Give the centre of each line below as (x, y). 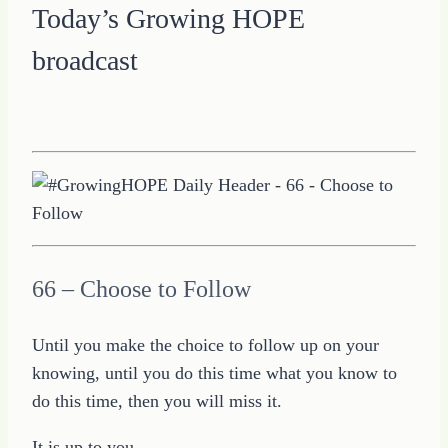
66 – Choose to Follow (141, 288)
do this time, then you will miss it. (157, 400)
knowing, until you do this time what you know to (214, 372)
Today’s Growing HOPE (168, 18)
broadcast (85, 60)
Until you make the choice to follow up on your (205, 344)
